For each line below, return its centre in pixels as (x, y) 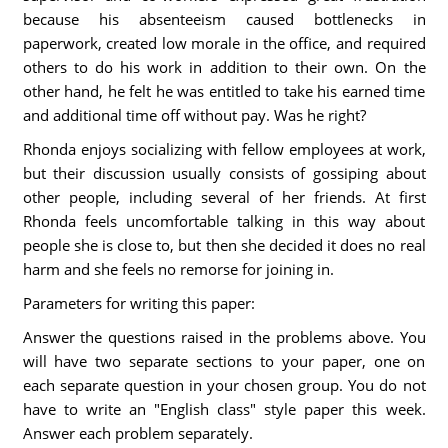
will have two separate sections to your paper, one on (224, 361)
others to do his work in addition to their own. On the (224, 67)
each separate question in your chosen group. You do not (224, 385)
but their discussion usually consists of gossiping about (224, 173)
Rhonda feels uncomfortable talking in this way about (224, 221)
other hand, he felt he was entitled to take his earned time (224, 91)
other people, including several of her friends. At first (224, 197)
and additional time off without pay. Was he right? (194, 115)
